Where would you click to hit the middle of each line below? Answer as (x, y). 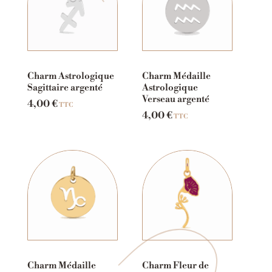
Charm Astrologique (70, 76)
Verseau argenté (176, 99)
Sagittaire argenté (65, 87)
